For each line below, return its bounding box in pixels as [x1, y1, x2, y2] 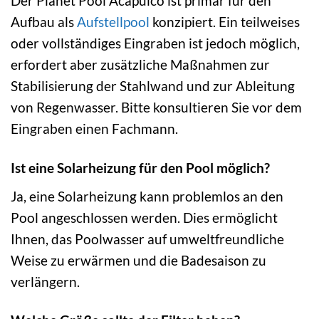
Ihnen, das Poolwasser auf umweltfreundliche [11, 230, 284, 247]
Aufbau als [11, 13, 77, 30]
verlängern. [11, 273, 80, 290]
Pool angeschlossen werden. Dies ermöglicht [11, 209, 278, 226]
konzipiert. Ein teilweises [150, 13, 300, 30]
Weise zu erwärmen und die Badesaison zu [11, 251, 266, 268]
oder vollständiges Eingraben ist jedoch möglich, [11, 34, 300, 51]
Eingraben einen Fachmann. [11, 120, 178, 137]
